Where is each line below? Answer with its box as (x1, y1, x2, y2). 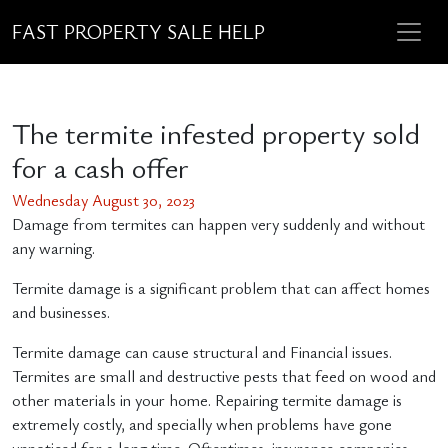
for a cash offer (12, 148, 189, 186)
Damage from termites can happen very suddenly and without (12, 213, 425, 235)
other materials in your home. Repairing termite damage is (12, 389, 402, 411)
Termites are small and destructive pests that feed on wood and (12, 365, 436, 387)
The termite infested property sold (12, 114, 420, 152)
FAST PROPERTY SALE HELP (12, 18, 265, 45)
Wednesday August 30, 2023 (12, 189, 195, 211)
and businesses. (12, 301, 110, 323)
